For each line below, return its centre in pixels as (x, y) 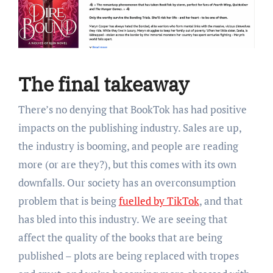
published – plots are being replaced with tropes (128, 256)
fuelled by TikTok (159, 201)
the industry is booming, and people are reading (128, 146)
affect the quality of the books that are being (120, 238)
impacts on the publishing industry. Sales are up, (129, 128)
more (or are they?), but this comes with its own (127, 165)
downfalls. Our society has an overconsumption (127, 183)
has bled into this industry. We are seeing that (122, 219)
